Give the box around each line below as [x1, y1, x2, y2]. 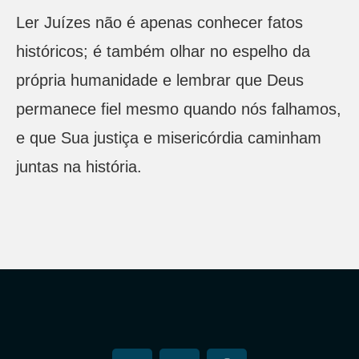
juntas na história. [16, 157, 142, 175]
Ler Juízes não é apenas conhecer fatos [16, 13, 303, 31]
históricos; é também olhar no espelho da [16, 42, 310, 60]
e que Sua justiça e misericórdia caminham [16, 128, 321, 147]
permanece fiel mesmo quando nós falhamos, [16, 99, 341, 118]
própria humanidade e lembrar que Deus [16, 71, 304, 89]
